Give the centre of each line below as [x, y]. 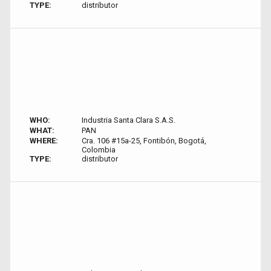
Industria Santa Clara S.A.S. [128, 120]
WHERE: [44, 141]
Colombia [98, 150]
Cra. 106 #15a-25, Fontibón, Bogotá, [144, 141]
